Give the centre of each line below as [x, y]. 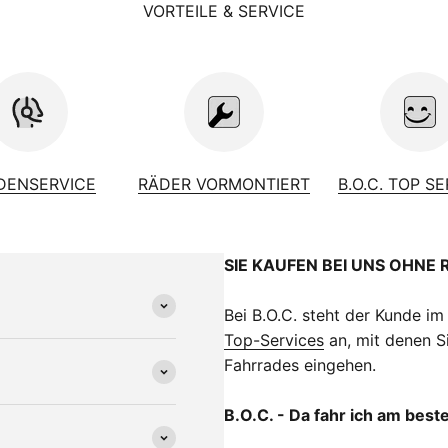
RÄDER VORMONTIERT [224, 184]
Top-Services [274, 340]
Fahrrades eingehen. [300, 365]
